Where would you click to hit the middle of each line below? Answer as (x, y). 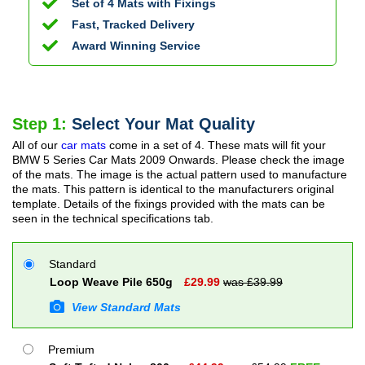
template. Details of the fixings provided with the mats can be (169, 203)
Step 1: (42, 123)
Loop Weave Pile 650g (111, 281)
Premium (70, 349)
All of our (37, 145)
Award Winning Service (136, 45)
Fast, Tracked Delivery (133, 24)
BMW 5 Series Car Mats (74, 159)
